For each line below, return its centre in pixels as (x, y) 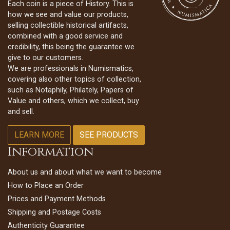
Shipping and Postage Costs (54, 213)
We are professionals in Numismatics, (71, 69)
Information (51, 152)
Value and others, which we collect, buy (73, 101)
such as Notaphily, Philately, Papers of (71, 90)
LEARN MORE (39, 135)
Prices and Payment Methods (57, 199)
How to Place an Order (46, 186)
